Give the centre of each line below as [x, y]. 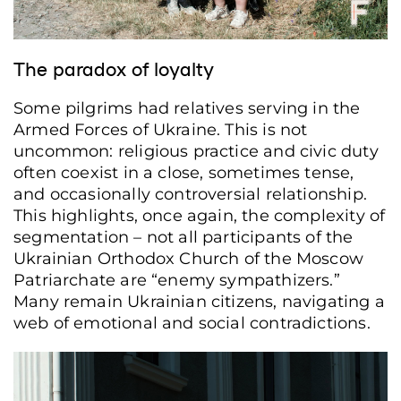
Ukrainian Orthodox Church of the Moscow [189, 258]
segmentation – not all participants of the [183, 237]
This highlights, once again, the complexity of [200, 215]
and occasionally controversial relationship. [190, 194]
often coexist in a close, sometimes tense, [184, 172]
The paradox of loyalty [114, 68]
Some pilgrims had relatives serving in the [187, 108]
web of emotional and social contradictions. [192, 323]
